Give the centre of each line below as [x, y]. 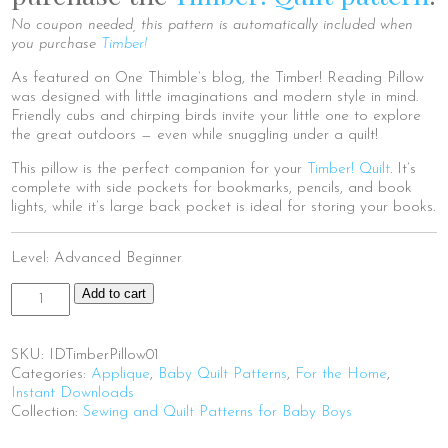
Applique [121, 374]
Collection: [47, 412]
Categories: [51, 374]
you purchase [56, 44]
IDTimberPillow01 [104, 355]
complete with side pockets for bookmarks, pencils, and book [212, 188]
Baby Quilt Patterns [223, 374]
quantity [36, 367]
